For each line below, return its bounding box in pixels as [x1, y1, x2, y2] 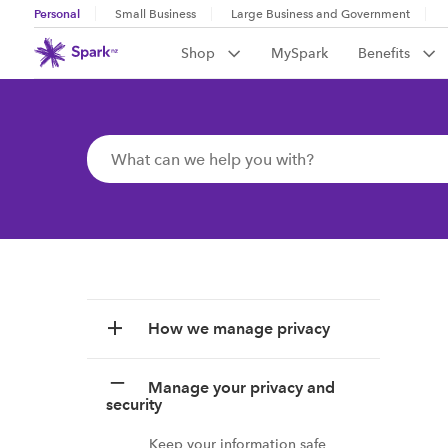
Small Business [114, 7, 196, 21]
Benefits [358, 44, 415, 62]
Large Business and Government [230, 7, 410, 21]
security [106, 395, 162, 414]
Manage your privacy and [148, 378, 335, 397]
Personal [33, 6, 80, 21]
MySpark [271, 44, 329, 62]
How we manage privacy [148, 319, 330, 338]
